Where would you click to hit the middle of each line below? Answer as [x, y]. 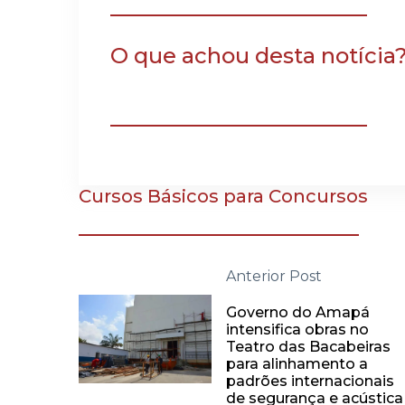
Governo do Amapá [297, 313]
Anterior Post [273, 277]
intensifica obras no [297, 330]
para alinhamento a [297, 364]
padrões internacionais [310, 381]
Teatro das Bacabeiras [308, 347]
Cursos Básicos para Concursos [223, 197]
